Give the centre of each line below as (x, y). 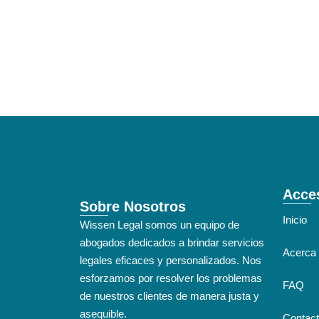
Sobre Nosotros (133, 206)
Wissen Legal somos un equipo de (159, 224)
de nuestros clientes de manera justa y (169, 296)
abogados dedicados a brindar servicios (172, 242)
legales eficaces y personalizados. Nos (171, 260)
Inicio (295, 219)
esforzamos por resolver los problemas (171, 278)
